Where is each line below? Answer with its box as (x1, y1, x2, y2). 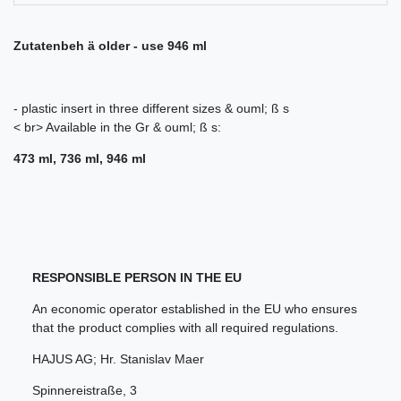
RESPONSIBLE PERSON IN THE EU (32, 270, 242, 286)
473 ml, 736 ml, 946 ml (13, 151, 146, 166)
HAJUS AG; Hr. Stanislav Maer (32, 352, 204, 367)
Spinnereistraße (32, 383, 123, 398)
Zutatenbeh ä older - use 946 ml (13, 38, 207, 54)
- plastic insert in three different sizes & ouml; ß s (13, 101, 289, 116)
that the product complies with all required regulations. (32, 320, 338, 336)
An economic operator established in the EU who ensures (32, 302, 357, 317)
